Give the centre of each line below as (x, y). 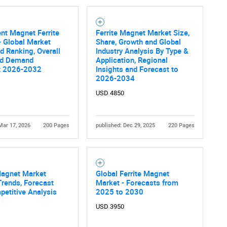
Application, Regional (131, 60)
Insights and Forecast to (137, 69)
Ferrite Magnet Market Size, (142, 33)
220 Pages (181, 126)
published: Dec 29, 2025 (125, 126)
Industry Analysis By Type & (142, 51)
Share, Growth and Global (138, 42)
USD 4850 (110, 93)
